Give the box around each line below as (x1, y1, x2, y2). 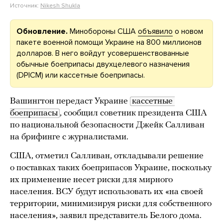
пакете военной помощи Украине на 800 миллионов (16, 37, 202, 47)
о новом (173, 26, 203, 36)
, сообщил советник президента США (60, 109, 207, 118)
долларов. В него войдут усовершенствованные (16, 48, 189, 58)
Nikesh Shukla (40, 2, 80, 9)
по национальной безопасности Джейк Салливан (10, 120, 205, 130)
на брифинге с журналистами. (10, 132, 128, 142)
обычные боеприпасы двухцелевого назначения (16, 59, 190, 69)
